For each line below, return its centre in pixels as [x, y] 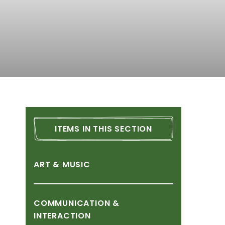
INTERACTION [62, 216]
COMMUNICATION [72, 203]
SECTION [133, 129]
